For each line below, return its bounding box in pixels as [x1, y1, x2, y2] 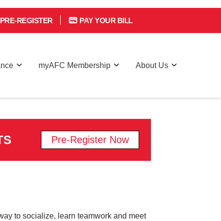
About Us [136, 53, 168, 62]
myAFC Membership [38, 53, 110, 62]
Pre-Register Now [51, 130, 129, 141]
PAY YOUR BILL [77, 8, 133, 17]
